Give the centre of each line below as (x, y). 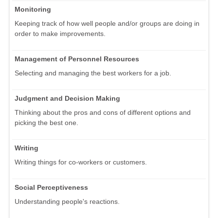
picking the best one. (46, 122)
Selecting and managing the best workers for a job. (93, 73)
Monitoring (33, 9)
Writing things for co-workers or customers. (81, 162)
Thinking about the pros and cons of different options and (103, 112)
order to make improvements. (60, 33)
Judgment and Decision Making (67, 98)
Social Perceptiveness (51, 187)
